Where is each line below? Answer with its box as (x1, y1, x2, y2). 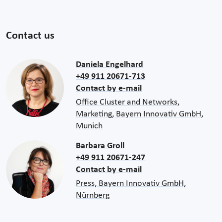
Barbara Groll (76, 141, 125, 151)
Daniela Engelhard (76, 59, 144, 69)
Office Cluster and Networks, (76, 97, 180, 107)
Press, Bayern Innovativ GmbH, (76, 178, 186, 188)
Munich (76, 121, 103, 131)
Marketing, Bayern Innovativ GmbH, (76, 109, 204, 119)
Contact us (6, 30, 55, 41)
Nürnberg (76, 190, 110, 200)
